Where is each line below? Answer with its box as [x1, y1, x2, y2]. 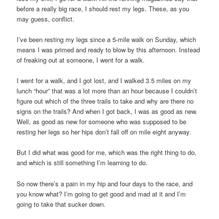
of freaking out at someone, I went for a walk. [17, 55, 145, 65]
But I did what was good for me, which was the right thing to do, [17, 148, 197, 157]
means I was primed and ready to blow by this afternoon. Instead [17, 45, 200, 55]
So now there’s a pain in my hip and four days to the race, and [17, 178, 193, 188]
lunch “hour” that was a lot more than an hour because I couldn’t [17, 86, 197, 96]
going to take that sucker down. [17, 199, 106, 209]
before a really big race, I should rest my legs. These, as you [17, 4, 190, 14]
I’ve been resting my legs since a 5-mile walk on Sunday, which [17, 35, 197, 44]
